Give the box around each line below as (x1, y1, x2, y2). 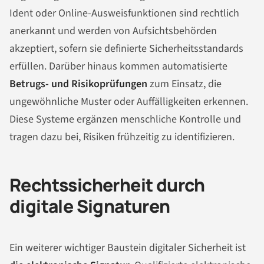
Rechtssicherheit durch (9, 173, 205, 197)
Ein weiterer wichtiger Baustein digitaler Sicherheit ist (9, 240, 246, 255)
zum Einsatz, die (147, 77, 222, 92)
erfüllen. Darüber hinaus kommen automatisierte (9, 59, 227, 74)
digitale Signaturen (9, 194, 170, 219)
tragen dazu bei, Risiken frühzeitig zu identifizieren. (9, 130, 235, 145)
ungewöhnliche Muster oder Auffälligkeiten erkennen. (9, 94, 248, 110)
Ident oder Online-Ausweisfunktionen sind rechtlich (9, 6, 239, 21)
